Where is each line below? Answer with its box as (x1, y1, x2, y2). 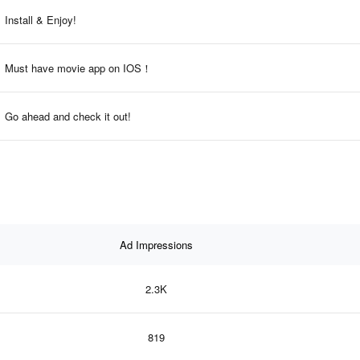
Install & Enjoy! (5, 11, 76, 27)
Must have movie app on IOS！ (5, 59, 152, 76)
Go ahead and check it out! (5, 108, 131, 124)
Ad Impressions (119, 236, 193, 252)
